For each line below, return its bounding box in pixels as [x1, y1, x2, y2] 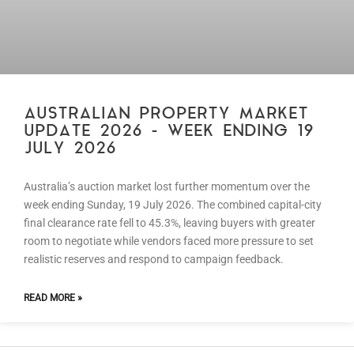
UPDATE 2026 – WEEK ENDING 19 [24, 123, 314, 141]
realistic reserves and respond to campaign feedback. [24, 253, 284, 266]
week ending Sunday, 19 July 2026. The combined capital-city [24, 198, 322, 212]
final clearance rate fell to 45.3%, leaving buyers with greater [24, 217, 315, 230]
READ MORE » [24, 292, 82, 304]
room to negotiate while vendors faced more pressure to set [24, 235, 314, 248]
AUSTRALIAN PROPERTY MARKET [24, 106, 308, 123]
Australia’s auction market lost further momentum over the [24, 180, 310, 194]
